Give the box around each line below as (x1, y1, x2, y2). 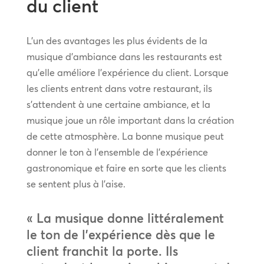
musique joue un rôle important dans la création (26, 114, 234, 126)
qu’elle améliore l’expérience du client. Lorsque (26, 66, 229, 78)
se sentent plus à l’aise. (26, 177, 126, 190)
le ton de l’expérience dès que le (26, 226, 215, 242)
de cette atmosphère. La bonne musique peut (26, 130, 224, 142)
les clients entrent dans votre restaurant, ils (26, 82, 212, 94)
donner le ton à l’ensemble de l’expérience (26, 146, 208, 158)
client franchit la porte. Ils (26, 243, 178, 259)
